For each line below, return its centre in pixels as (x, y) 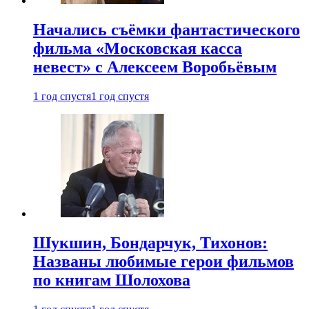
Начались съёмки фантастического (167, 29)
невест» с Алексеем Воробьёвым (155, 67)
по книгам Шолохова (112, 280)
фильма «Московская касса (138, 48)
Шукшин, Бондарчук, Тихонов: (150, 242)
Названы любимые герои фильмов (163, 261)
